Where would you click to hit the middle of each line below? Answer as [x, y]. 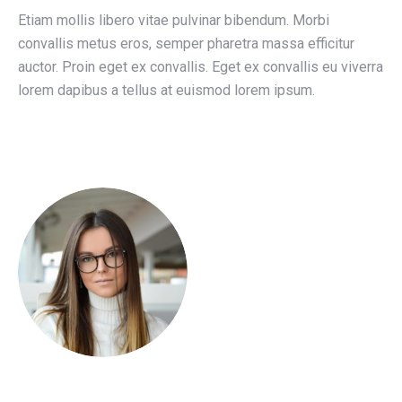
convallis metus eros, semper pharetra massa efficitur [186, 43]
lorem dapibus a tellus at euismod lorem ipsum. [166, 90]
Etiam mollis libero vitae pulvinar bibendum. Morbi [174, 20]
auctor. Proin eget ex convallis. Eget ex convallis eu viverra [201, 66]
